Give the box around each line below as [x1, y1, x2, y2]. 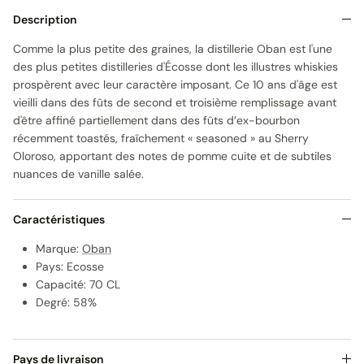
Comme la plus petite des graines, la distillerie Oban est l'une [13, 41, 332, 56]
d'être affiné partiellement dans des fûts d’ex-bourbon [13, 112, 300, 128]
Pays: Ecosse [36, 258, 104, 274]
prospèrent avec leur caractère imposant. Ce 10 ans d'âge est [13, 76, 337, 92]
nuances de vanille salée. [13, 166, 144, 181]
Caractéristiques [13, 211, 105, 227]
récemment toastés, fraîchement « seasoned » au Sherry [13, 130, 309, 145]
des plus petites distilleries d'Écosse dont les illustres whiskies [13, 58, 338, 74]
